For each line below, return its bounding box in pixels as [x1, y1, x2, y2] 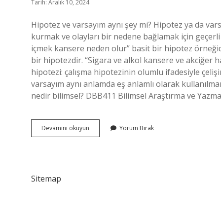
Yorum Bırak [119, 124, 154, 132]
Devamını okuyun [41, 124, 89, 132]
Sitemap [31, 173, 61, 184]
